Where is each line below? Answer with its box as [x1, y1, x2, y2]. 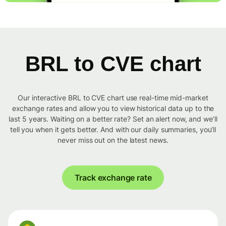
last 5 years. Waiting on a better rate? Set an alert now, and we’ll [9, 115, 217, 124]
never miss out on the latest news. [58, 136, 168, 145]
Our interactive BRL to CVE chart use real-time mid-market [18, 93, 208, 102]
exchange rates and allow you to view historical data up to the [12, 104, 214, 113]
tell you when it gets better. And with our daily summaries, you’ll [10, 125, 216, 134]
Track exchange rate [74, 173, 152, 183]
